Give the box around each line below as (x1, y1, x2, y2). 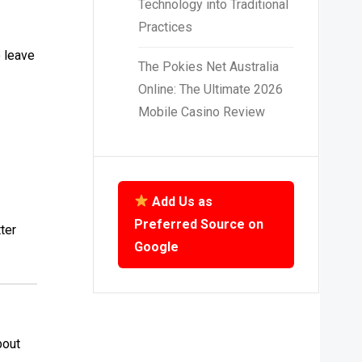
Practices (137, 19, 192, 35)
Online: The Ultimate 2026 (137, 81, 283, 97)
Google (133, 238, 179, 255)
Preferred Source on (133, 216, 263, 232)
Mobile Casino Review (137, 103, 265, 120)
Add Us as (149, 193, 213, 209)
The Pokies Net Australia (137, 58, 279, 74)
